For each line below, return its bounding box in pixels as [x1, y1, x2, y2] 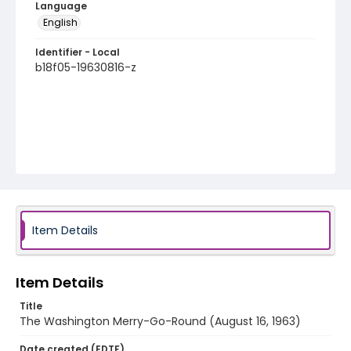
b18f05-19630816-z [35, 60, 136, 75]
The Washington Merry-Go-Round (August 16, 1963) [20, 313, 301, 329]
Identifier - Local [35, 45, 120, 59]
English [43, 16, 78, 29]
